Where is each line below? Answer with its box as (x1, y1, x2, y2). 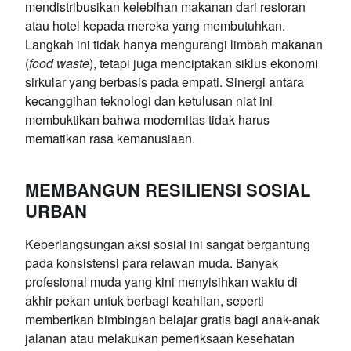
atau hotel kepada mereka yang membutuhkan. (25, 16, 285, 34)
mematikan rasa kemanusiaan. (25, 128, 195, 147)
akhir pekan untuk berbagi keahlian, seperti (25, 291, 264, 309)
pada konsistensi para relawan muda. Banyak (25, 253, 278, 272)
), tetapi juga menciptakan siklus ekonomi (89, 53, 318, 72)
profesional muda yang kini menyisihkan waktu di (25, 272, 298, 291)
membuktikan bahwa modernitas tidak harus (25, 110, 270, 128)
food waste (29, 53, 89, 72)
